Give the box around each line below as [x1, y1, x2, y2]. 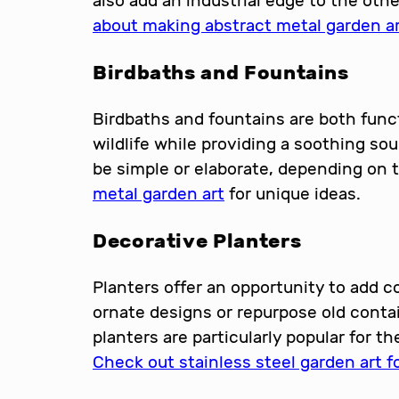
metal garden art [93, 183, 224, 204]
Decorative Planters [93, 228, 302, 253]
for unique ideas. [224, 183, 361, 204]
